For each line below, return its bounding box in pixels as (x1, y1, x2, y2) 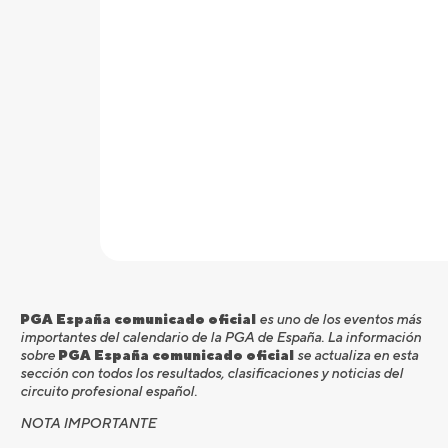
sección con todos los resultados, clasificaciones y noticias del (20, 365, 403, 382)
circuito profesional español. (20, 383, 197, 400)
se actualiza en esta (294, 347, 418, 364)
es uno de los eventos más (256, 311, 421, 328)
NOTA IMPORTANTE (20, 415, 156, 432)
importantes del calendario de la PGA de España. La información (20, 329, 421, 346)
